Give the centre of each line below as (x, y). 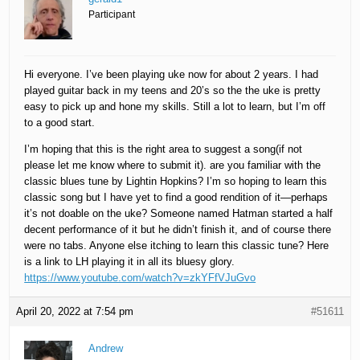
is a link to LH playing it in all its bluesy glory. (130, 262)
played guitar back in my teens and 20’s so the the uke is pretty (173, 91)
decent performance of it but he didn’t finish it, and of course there (178, 230)
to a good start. (60, 123)
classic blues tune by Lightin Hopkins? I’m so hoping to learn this (176, 182)
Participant (112, 15)
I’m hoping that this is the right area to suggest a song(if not (164, 149)
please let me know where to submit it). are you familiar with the (173, 166)
